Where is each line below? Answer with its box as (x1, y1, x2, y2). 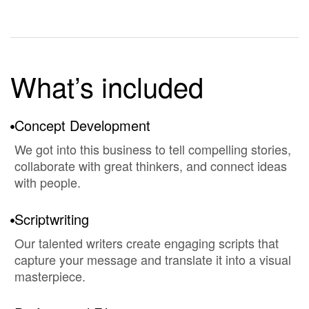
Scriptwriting (14, 209, 89, 229)
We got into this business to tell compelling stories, (14, 140, 291, 158)
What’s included (10, 66, 203, 106)
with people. (14, 173, 81, 191)
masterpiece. (14, 267, 86, 285)
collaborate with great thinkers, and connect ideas (14, 157, 287, 175)
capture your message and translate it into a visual (14, 250, 291, 268)
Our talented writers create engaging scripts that (14, 234, 279, 252)
